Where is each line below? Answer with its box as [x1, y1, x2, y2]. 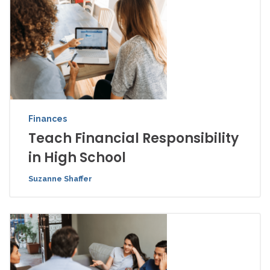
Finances [28, 114, 67, 124]
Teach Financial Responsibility [28, 129, 239, 148]
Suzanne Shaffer [28, 174, 92, 184]
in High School [28, 148, 126, 168]
